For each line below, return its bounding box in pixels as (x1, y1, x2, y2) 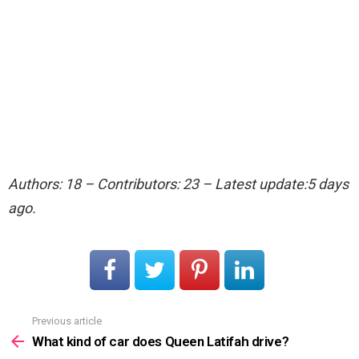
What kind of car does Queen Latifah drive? (32, 333, 289, 349)
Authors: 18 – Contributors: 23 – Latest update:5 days (8, 175, 349, 193)
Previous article (32, 315, 102, 328)
